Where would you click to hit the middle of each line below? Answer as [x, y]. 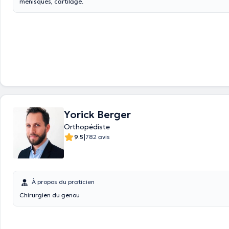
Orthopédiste [87, 127]
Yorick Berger [97, 114]
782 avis [98, 137]
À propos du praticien [63, 182]
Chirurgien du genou [50, 195]
